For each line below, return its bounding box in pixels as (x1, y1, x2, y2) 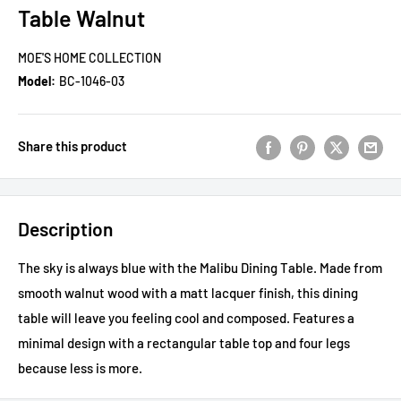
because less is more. (18, 360, 142, 377)
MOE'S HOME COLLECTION (18, 50, 161, 66)
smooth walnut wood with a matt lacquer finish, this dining (18, 285, 358, 302)
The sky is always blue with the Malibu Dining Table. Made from (18, 260, 382, 277)
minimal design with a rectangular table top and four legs (18, 335, 350, 352)
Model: (18, 73, 55, 90)
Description (18, 217, 113, 240)
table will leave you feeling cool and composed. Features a (18, 310, 354, 327)
